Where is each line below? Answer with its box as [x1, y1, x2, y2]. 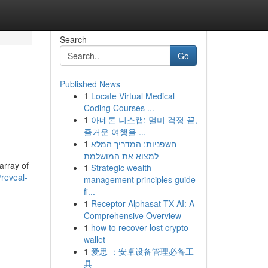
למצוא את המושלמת [83, 150, 159, 162]
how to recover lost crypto [90, 221, 188, 233]
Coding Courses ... [83, 102, 154, 114]
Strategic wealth [90, 162, 151, 173]
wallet [83, 233, 105, 245]
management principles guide [83, 173, 196, 185]
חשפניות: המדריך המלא [90, 138, 176, 150]
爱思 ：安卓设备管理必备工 [90, 245, 194, 257]
